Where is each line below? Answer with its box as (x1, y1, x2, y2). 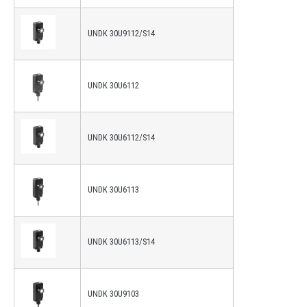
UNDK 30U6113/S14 (88, 236, 155, 247)
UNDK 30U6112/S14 (88, 132, 155, 143)
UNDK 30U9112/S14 (88, 28, 155, 39)
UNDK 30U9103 (88, 288, 139, 299)
